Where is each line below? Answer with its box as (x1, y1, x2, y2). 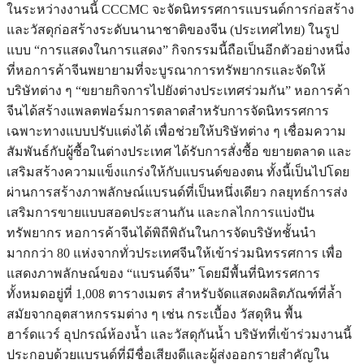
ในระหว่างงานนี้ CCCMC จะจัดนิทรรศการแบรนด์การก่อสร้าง (6, 2, 354, 17)
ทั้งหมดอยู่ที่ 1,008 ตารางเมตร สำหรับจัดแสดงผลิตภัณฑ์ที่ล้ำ (6, 287, 342, 301)
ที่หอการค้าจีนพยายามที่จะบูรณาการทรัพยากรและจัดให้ (6, 63, 326, 78)
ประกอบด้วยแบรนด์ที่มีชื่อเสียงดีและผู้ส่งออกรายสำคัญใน (6, 348, 329, 362)
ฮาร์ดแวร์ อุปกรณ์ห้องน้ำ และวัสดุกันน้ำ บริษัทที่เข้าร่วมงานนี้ (6, 327, 352, 342)
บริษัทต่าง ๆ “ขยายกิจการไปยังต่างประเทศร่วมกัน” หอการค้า (6, 84, 350, 98)
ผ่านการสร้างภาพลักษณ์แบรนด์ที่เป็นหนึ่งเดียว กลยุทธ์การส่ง (6, 185, 348, 200)
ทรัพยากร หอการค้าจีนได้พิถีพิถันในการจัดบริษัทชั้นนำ (6, 226, 316, 240)
